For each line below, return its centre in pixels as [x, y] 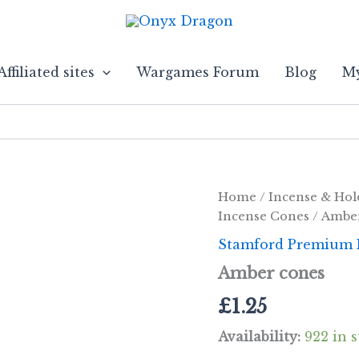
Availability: [259, 336]
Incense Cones [264, 216]
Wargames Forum [197, 72]
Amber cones [271, 273]
